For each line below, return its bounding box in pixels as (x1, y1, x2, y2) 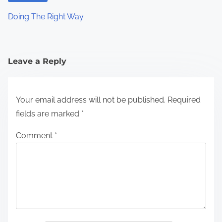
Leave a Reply (8, 56, 66, 66)
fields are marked (16, 109, 81, 119)
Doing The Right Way (8, 12, 84, 22)
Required (167, 95, 201, 105)
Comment (16, 131, 55, 141)
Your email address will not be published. (16, 95, 166, 105)
